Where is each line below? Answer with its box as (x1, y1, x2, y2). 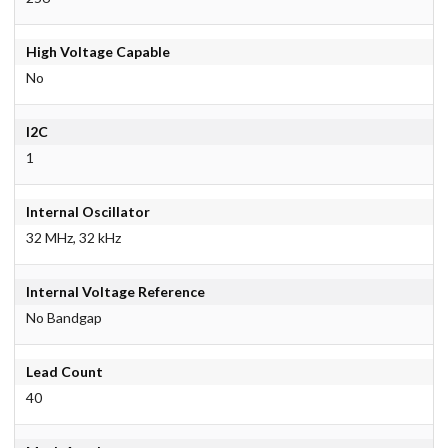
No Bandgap (25, 309, 102, 327)
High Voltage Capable (25, 43, 170, 61)
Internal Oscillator (25, 203, 150, 221)
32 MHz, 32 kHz (25, 229, 121, 247)
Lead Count (25, 363, 103, 381)
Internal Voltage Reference (25, 283, 205, 301)
